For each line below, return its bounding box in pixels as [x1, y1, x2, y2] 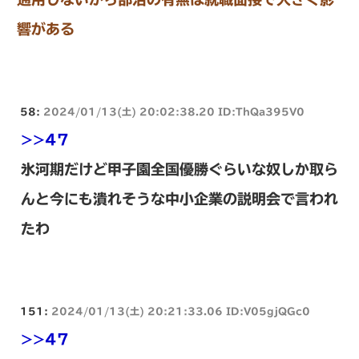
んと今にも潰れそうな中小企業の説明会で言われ [21, 191, 338, 206]
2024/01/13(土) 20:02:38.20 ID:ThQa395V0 [43, 106, 305, 116]
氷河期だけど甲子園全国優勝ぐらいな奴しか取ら [21, 161, 338, 176]
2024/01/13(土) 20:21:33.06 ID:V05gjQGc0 [51, 305, 310, 316]
